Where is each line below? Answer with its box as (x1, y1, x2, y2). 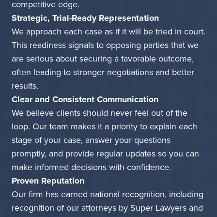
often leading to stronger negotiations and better (12, 66, 194, 79)
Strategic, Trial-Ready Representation (12, 12, 159, 25)
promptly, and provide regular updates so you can (12, 147, 199, 160)
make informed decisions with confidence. (12, 161, 171, 174)
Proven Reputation (12, 174, 84, 187)
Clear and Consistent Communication (12, 93, 158, 106)
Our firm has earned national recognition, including (12, 188, 203, 201)
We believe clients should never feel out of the (12, 107, 187, 120)
